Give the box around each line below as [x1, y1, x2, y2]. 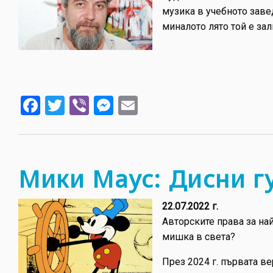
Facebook [40, 92, 121, 116]
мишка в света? [162, 231, 235, 243]
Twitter [65, 92, 124, 116]
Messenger [113, 92, 208, 116]
